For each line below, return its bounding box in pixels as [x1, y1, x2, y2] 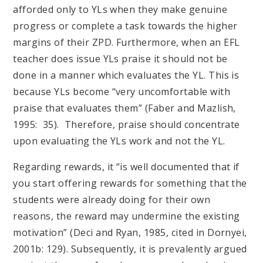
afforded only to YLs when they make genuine [13, 3, 228, 16]
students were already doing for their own [13, 193, 211, 207]
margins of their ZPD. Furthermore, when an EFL [13, 36, 240, 49]
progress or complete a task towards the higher [13, 19, 238, 33]
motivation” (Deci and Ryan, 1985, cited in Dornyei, [13, 226, 247, 240]
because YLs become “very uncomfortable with [13, 85, 231, 99]
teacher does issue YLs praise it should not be [13, 52, 228, 66]
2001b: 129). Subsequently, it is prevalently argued [13, 242, 247, 256]
